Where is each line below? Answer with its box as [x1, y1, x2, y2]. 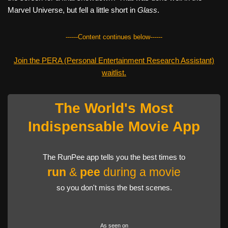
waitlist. [102, 68, 126, 77]
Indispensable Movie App [28, 119, 200, 134]
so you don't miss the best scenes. [56, 183, 172, 192]
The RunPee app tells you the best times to [43, 153, 185, 161]
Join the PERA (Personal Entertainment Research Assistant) [14, 56, 214, 65]
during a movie [100, 166, 181, 179]
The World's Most [55, 100, 173, 116]
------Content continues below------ [66, 33, 162, 41]
